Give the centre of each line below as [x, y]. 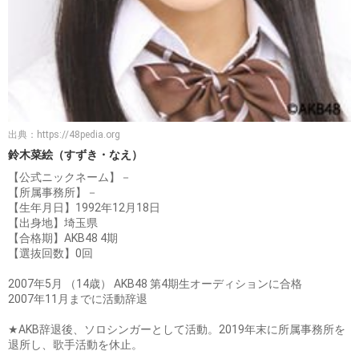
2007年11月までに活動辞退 [78, 298]
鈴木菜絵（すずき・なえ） [75, 154]
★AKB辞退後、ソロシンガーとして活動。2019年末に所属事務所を [177, 329]
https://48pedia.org [79, 134]
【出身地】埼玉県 [53, 222]
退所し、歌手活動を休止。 [75, 344]
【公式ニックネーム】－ [70, 177]
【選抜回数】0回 [50, 253]
